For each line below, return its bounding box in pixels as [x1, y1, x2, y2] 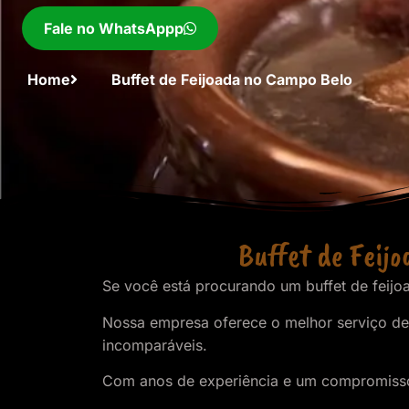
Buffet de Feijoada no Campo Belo [108, 70, 352, 89]
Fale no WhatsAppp [44, 19, 184, 38]
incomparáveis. [102, 335, 212, 354]
